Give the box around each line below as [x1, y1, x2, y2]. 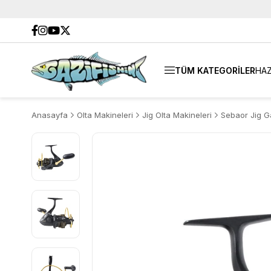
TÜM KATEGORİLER [175, 65, 255, 76]
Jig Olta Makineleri [142, 110, 212, 120]
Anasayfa [31, 110, 68, 120]
